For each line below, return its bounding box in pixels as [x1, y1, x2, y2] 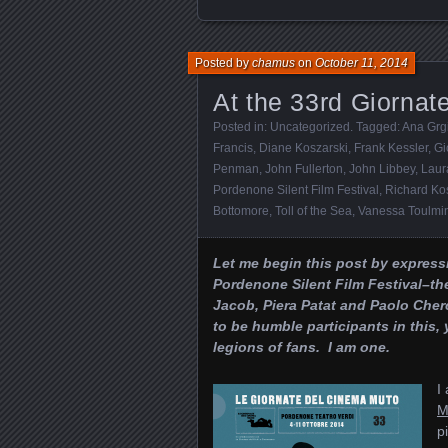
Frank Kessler [354, 140, 428, 155]
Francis [213, 140, 253, 155]
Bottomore [213, 203, 269, 218]
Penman [213, 161, 259, 176]
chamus [252, 55, 295, 70]
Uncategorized [270, 119, 350, 134]
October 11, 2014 [315, 55, 408, 70]
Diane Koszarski [259, 140, 348, 155]
